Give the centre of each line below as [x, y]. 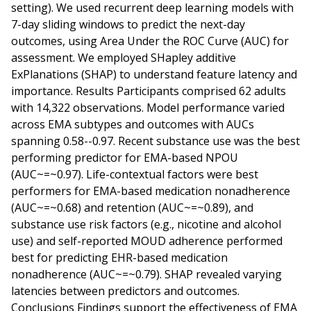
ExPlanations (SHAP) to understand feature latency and [154, 75]
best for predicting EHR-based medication [119, 258]
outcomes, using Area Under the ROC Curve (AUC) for [150, 41]
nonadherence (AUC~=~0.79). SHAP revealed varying [146, 275]
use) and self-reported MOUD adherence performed [147, 241]
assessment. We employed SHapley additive [124, 58]
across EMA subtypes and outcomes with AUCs [133, 125]
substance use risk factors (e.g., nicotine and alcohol [146, 225]
